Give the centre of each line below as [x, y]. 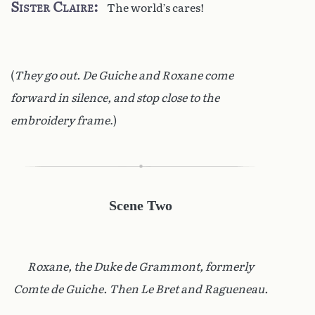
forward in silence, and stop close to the [115, 98]
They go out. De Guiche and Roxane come [124, 75]
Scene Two [141, 205]
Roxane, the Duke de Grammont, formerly [141, 266]
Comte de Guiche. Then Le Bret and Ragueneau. [141, 289]
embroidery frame [60, 120]
